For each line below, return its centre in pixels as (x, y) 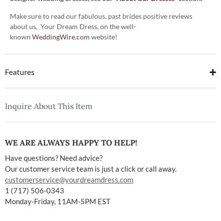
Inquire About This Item (49, 106)
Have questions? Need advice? (54, 158)
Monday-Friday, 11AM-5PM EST (58, 202)
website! (104, 37)
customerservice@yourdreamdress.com (69, 180)
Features (20, 72)
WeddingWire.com (62, 37)
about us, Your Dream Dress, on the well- (73, 26)
